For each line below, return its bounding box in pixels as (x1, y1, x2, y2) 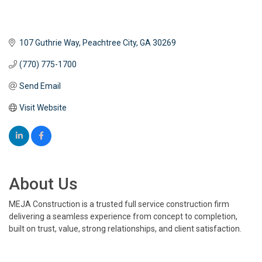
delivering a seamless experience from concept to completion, (9, 211, 237, 221)
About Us (9, 174, 78, 194)
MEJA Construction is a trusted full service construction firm (9, 199, 229, 209)
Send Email (19, 81, 61, 91)
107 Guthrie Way (19, 37, 79, 47)
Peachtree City (82, 37, 136, 47)
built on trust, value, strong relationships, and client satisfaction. (9, 223, 242, 233)
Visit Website (19, 102, 67, 112)
